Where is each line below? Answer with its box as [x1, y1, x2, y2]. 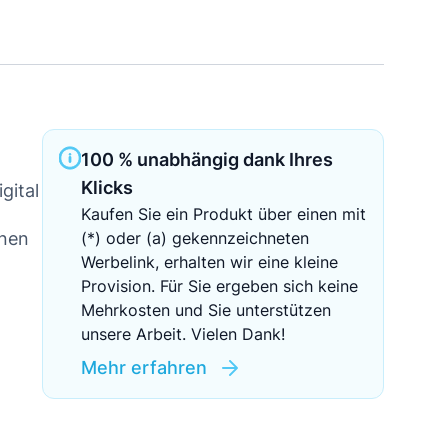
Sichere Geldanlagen [80, 24, 237, 45]
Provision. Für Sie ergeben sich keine [81, 276, 359, 296]
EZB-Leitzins [80, 114, 178, 135]
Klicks [81, 177, 134, 198]
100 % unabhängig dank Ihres [81, 149, 334, 170]
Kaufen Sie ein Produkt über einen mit [81, 204, 367, 224]
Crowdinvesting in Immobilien [80, 69, 307, 90]
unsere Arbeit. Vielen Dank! [81, 324, 286, 344]
